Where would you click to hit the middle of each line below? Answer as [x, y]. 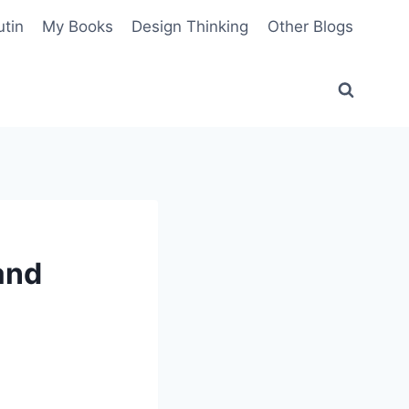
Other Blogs [310, 26]
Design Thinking [190, 26]
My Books [78, 26]
